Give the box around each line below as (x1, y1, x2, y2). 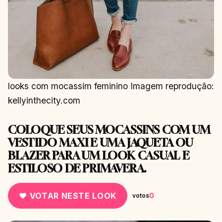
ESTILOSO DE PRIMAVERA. (8, 161, 147, 175)
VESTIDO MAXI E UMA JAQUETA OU (8, 135, 193, 149)
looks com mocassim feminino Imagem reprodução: (8, 80, 214, 91)
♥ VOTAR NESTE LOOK (19, 190, 116, 201)
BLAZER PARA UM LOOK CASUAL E (8, 148, 189, 162)
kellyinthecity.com (8, 95, 80, 106)
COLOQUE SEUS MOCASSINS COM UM (8, 122, 210, 136)
